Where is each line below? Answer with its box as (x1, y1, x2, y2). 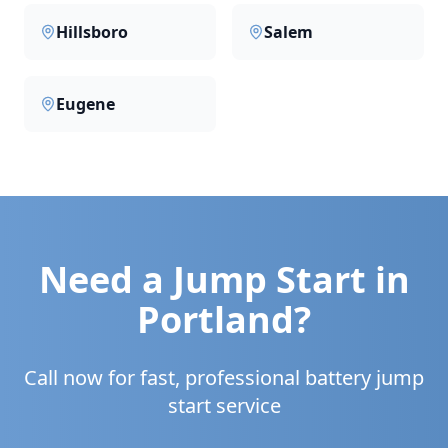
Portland (137, 295, 294, 344)
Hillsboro (56, 21, 128, 43)
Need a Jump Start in (38, 255, 410, 304)
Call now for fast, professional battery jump (24, 364, 424, 391)
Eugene (56, 93, 115, 115)
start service (167, 392, 281, 419)
